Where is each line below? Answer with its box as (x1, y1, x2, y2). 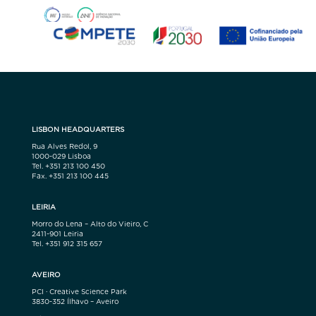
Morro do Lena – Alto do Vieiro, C (31, 219, 148, 228)
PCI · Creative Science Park (31, 286, 127, 296)
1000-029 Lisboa (31, 151, 91, 160)
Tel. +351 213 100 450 (31, 161, 105, 170)
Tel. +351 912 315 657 (31, 238, 102, 248)
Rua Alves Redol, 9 (31, 141, 97, 150)
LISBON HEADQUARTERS (31, 124, 124, 133)
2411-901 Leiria (31, 229, 83, 238)
